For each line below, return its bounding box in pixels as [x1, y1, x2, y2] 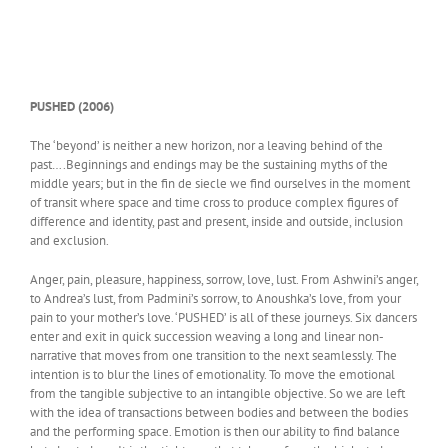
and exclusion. [30, 231, 109, 249]
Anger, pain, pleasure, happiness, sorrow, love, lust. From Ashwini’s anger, [30, 270, 418, 288]
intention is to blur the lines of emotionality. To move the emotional [30, 365, 395, 383]
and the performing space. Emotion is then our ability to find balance [30, 422, 400, 440]
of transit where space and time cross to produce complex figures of [30, 193, 398, 211]
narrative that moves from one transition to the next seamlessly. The [30, 346, 397, 364]
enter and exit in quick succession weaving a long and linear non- [30, 327, 384, 345]
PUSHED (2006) [30, 97, 114, 115]
